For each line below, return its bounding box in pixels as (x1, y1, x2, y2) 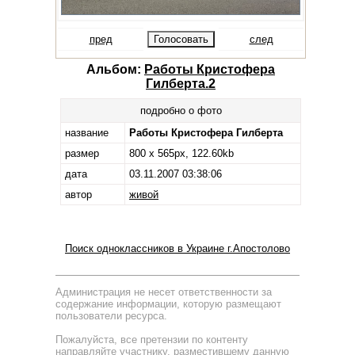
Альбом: (86, 63, 144, 76)
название (65, 127, 109, 139)
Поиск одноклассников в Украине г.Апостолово (65, 242, 290, 254)
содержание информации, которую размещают (55, 298, 281, 310)
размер (65, 147, 99, 159)
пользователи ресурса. (55, 310, 167, 322)
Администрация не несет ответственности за (55, 286, 272, 298)
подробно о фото (139, 105, 222, 116)
